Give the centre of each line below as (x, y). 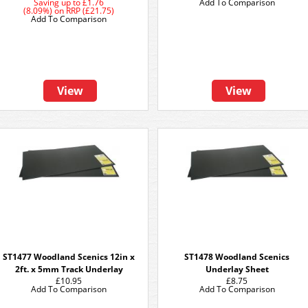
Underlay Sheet (237, 269)
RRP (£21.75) (90, 11)
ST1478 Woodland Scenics (237, 257)
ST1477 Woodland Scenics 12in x (69, 257)
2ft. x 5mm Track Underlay (69, 269)
